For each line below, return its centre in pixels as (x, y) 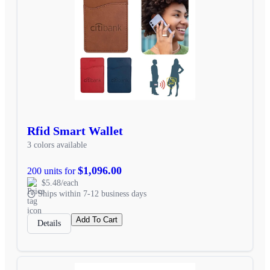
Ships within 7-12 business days (92, 193)
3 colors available (57, 145)
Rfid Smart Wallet (75, 130)
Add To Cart (97, 219)
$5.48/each (60, 183)
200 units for (52, 171)
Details (49, 223)
